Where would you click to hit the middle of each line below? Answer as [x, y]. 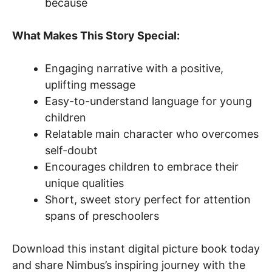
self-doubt [71, 150]
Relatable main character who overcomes [152, 134]
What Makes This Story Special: [96, 35]
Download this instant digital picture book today [136, 248]
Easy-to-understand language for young [148, 101]
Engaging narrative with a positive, [134, 68]
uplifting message [90, 84]
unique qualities [84, 183]
